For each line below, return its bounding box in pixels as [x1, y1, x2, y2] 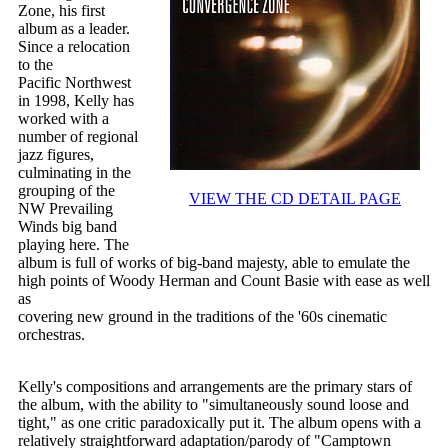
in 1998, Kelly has [18, 92, 134, 110]
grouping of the [18, 182, 115, 200]
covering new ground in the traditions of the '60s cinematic [18, 308, 387, 326]
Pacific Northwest [18, 74, 131, 92]
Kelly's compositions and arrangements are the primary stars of [18, 378, 412, 396]
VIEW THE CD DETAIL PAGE [189, 190, 401, 208]
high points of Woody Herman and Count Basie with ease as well [18, 272, 430, 290]
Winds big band [18, 218, 117, 236]
